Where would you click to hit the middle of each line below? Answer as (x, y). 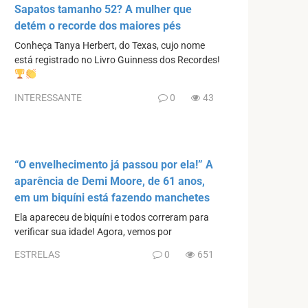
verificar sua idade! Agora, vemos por (93, 232)
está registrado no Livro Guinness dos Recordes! (117, 60)
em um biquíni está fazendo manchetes (112, 197)
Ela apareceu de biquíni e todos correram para (112, 217)
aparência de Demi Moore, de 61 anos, (110, 181)
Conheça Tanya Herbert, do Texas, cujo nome (110, 46)
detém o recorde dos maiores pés (98, 26)
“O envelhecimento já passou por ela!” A (114, 164)
